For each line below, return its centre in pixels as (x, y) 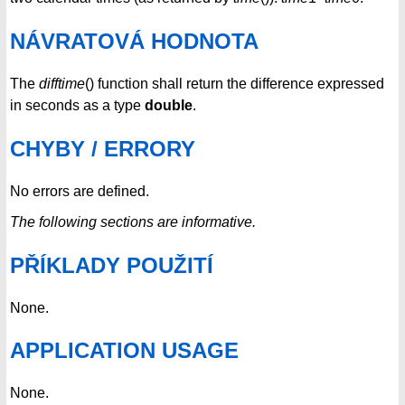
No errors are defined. (80, 191)
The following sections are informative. (133, 221)
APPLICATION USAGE (124, 351)
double (169, 105)
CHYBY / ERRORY (103, 148)
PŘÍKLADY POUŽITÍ (112, 265)
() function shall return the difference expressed (235, 83)
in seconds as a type (77, 105)
